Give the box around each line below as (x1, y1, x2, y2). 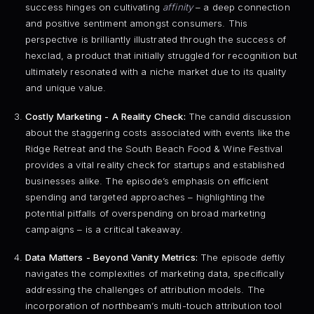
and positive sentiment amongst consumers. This (25, 18, 248, 29)
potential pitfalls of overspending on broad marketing (25, 207, 266, 219)
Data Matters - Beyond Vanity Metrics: (25, 252, 198, 264)
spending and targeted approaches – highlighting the (25, 191, 265, 203)
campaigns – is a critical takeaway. (25, 223, 183, 235)
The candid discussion (185, 110, 292, 122)
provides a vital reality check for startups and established (25, 158, 285, 170)
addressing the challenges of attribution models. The (25, 284, 265, 296)
